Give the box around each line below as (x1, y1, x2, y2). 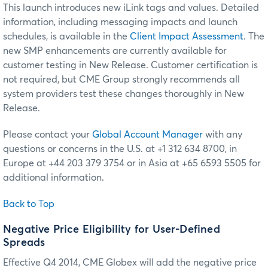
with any (203, 129, 242, 139)
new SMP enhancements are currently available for (3, 45, 227, 56)
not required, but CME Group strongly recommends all (3, 74, 240, 84)
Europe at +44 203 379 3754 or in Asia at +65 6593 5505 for (3, 158, 261, 168)
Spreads (3, 237, 45, 248)
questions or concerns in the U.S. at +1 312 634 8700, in (3, 144, 237, 154)
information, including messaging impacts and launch (3, 17, 237, 27)
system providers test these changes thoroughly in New (3, 89, 244, 99)
